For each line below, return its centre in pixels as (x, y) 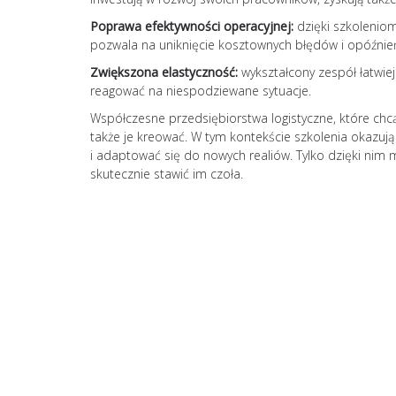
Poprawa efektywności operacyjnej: (192, 26)
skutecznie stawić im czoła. (167, 173)
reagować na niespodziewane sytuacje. (201, 90)
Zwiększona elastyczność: (164, 72)
